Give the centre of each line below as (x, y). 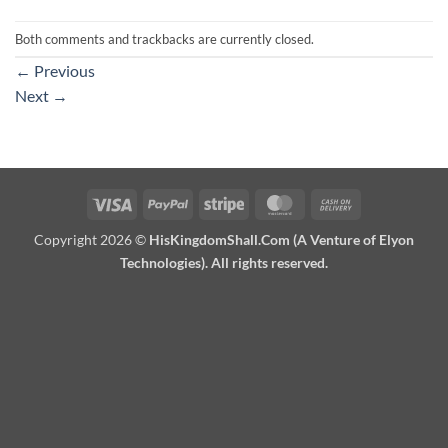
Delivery (381, 248)
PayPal (208, 202)
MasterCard (336, 202)
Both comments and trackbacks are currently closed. (164, 38)
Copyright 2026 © (91, 239)
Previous (63, 71)
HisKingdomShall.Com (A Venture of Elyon (281, 239)
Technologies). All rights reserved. (224, 262)
